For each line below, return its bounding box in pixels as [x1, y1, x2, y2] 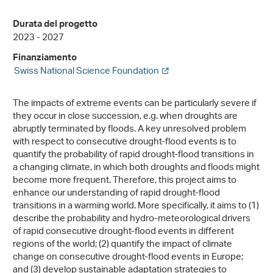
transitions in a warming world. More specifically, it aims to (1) [13, 197, 259, 216]
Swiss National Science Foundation [14, 62, 159, 82]
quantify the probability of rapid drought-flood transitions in [13, 146, 254, 165]
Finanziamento [13, 50, 77, 68]
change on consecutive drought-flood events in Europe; [13, 248, 243, 268]
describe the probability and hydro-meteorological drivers [13, 210, 250, 229]
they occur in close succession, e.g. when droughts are [13, 107, 238, 127]
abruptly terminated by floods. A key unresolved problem [13, 120, 246, 140]
